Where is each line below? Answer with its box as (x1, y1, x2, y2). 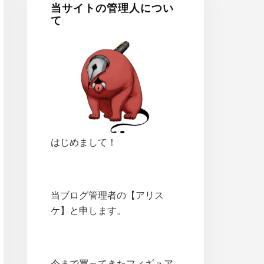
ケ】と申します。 (51, 206, 126, 216)
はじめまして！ (51, 137, 117, 147)
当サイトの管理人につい (51, 2, 174, 14)
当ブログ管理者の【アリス (51, 190, 164, 200)
